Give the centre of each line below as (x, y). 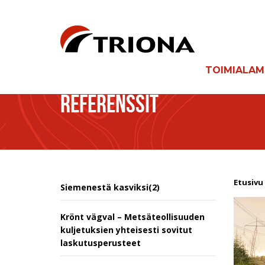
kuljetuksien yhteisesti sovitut (126, 230)
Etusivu (248, 182)
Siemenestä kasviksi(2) (110, 187)
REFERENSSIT (109, 103)
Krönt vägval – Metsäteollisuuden (132, 216)
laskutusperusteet (101, 243)
